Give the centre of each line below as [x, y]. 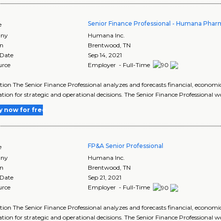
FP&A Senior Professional [126, 146]
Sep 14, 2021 [105, 55]
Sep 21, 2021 [105, 178]
